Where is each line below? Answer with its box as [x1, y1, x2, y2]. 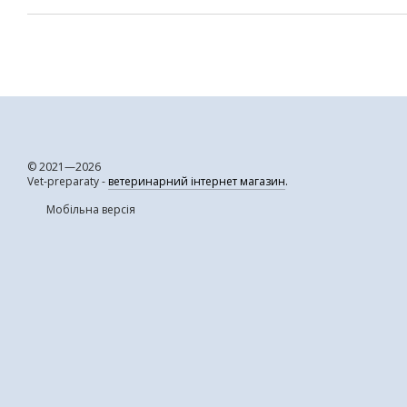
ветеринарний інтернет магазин [108, 174, 285, 190]
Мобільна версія [44, 202, 135, 218]
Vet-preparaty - [27, 174, 108, 190]
